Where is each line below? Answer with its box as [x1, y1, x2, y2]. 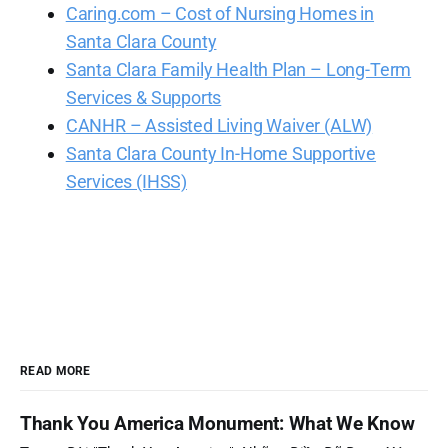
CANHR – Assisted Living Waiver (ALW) [65, 114, 373, 136]
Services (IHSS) [65, 170, 188, 192]
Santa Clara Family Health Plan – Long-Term [65, 58, 412, 80]
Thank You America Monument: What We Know [20, 412, 415, 436]
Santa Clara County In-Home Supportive [65, 142, 377, 164]
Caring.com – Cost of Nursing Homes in [65, 2, 375, 24]
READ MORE [20, 364, 91, 379]
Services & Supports [65, 86, 222, 108]
